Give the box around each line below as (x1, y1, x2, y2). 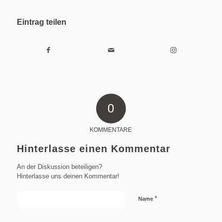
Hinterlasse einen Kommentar (16, 143, 170, 154)
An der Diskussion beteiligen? (16, 163, 102, 170)
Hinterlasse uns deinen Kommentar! (16, 172, 119, 180)
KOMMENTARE (90, 126, 132, 133)
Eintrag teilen (16, 17, 66, 26)
